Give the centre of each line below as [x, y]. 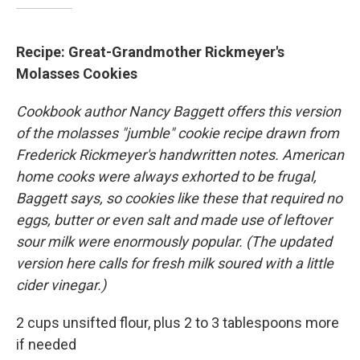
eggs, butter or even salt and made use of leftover [174, 220]
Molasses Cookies [77, 74]
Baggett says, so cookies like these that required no [179, 198]
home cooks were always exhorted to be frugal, [166, 177]
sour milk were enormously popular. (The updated [174, 242]
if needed [46, 345]
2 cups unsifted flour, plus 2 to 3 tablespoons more [178, 323]
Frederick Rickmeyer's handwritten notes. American [180, 155]
